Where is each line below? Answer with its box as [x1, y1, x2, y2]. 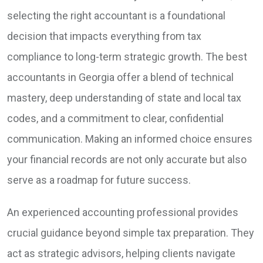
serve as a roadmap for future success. [7, 174, 191, 187]
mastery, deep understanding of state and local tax [7, 92, 241, 104]
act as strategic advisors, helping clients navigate [7, 247, 235, 260]
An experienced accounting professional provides [7, 206, 238, 219]
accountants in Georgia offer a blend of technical [7, 71, 234, 84]
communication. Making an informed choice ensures [7, 133, 252, 146]
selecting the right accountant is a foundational [7, 9, 225, 22]
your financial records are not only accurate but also [7, 153, 247, 166]
